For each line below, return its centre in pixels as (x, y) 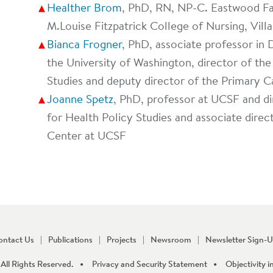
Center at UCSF (87, 137)
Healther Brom (84, 9)
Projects (122, 241)
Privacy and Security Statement (150, 265)
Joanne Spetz (80, 100)
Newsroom (171, 241)
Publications (70, 241)
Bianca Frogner (84, 45)
